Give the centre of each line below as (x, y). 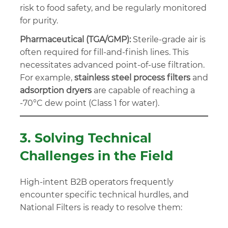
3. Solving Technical (86, 138)
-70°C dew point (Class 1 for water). (90, 103)
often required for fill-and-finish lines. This (104, 52)
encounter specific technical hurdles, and (104, 194)
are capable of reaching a (143, 90)
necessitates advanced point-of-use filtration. (112, 65)
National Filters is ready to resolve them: (101, 207)
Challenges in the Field (96, 155)
